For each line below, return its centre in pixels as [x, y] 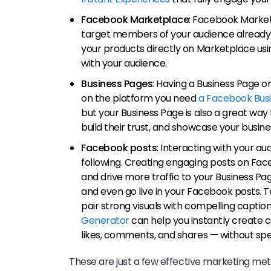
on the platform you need [140, 98]
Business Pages [117, 83]
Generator [105, 220]
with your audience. [124, 63]
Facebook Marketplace [135, 19]
